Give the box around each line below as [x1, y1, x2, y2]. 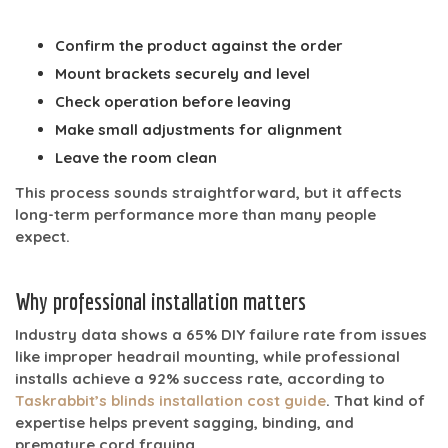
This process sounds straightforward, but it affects [15, 182, 402, 202]
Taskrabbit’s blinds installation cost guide [15, 390, 326, 410]
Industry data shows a [15, 324, 186, 344]
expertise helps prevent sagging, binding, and [15, 412, 354, 432]
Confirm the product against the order [55, 35, 343, 55]
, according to [279, 368, 385, 388]
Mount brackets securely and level [55, 63, 310, 83]
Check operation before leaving [55, 91, 291, 111]
